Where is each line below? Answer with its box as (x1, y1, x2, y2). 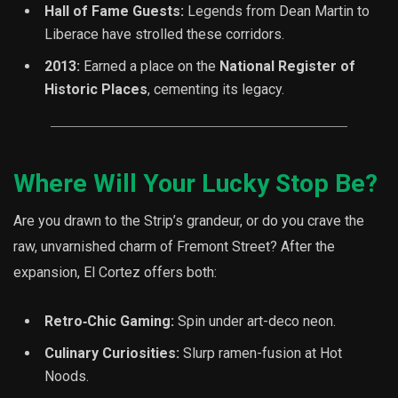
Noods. (44, 367, 89, 385)
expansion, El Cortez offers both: (13, 263, 217, 281)
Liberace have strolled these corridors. (44, 26, 284, 44)
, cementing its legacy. (147, 81, 284, 99)
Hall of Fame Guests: (44, 3, 184, 20)
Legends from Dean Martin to (184, 3, 370, 20)
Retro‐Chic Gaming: (44, 312, 174, 330)
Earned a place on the (80, 58, 219, 76)
